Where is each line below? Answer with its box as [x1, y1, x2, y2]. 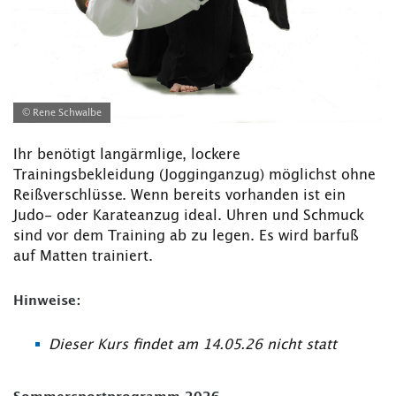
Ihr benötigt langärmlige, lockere [13, 148, 240, 163]
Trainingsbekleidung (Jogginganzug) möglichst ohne [13, 168, 376, 183]
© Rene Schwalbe [22, 108, 102, 118]
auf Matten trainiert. [13, 249, 153, 264]
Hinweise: [13, 294, 80, 308]
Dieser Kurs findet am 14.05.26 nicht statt [49, 338, 337, 353]
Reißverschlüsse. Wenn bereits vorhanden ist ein [13, 188, 346, 203]
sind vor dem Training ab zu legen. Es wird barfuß [13, 229, 359, 244]
